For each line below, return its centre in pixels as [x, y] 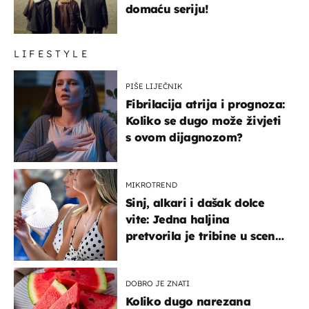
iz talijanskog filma [180, 252]
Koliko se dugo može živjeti [203, 120]
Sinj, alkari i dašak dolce [195, 202]
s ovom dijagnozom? [184, 137]
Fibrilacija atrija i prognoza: [205, 104]
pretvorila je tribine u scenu [204, 236]
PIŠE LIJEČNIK [154, 86]
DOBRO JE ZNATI [158, 283]
